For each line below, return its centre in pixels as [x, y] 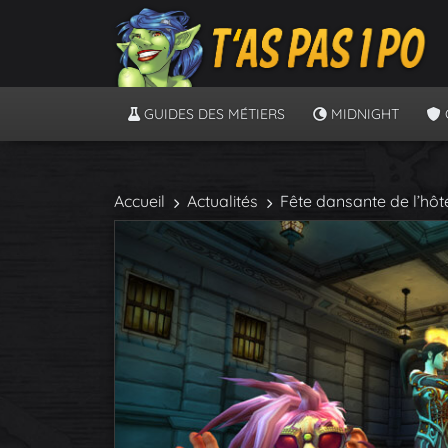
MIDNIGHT [363, 114]
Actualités [222, 201]
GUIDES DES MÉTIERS [212, 114]
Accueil [139, 201]
